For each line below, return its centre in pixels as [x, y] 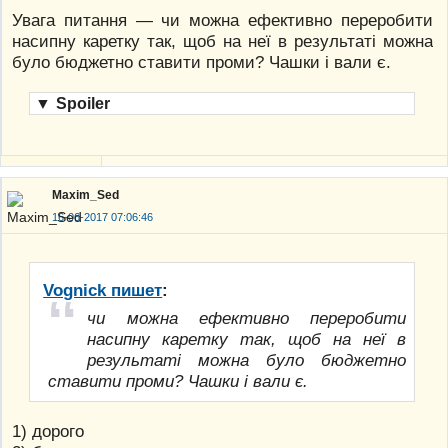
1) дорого [48, 431]
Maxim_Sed [85, 194]
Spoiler [83, 104]
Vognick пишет [103, 290]
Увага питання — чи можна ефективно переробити [222, 20]
